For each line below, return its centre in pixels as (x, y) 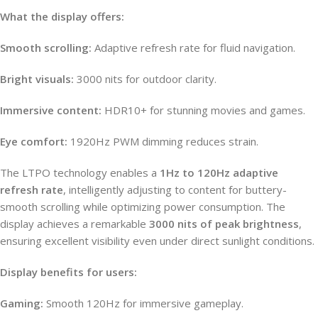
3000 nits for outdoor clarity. (145, 78)
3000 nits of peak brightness (224, 223)
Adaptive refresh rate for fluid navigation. (193, 47)
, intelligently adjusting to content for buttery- (175, 189)
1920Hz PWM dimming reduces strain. (163, 141)
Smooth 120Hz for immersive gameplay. (143, 303)
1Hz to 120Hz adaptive (219, 172)
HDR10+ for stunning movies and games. (203, 110)
